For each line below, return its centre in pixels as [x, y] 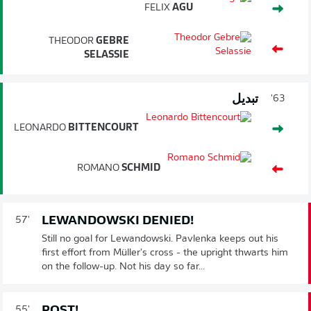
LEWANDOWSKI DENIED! [118, 221]
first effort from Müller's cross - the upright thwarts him [165, 253]
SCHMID [140, 168]
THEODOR [72, 41]
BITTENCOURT [102, 128]
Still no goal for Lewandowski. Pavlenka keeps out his [160, 239]
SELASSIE [107, 55]
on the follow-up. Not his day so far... [123, 267]
